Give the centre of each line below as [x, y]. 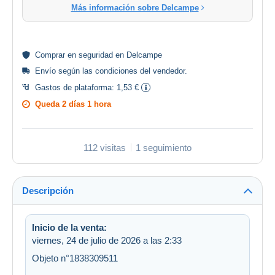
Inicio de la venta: [69, 227]
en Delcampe [137, 55]
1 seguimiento [164, 147]
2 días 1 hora [87, 104]
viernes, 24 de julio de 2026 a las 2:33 [107, 240]
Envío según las [65, 71]
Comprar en [57, 55]
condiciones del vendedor [140, 71]
